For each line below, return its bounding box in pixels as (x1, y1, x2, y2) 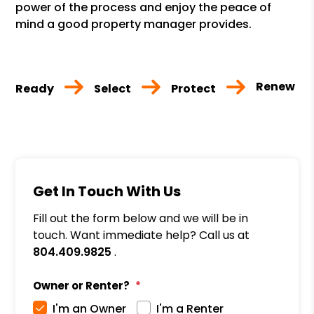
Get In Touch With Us (33, 181, 182, 201)
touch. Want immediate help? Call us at (33, 226, 250, 243)
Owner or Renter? (33, 278, 130, 293)
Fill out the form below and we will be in (33, 210, 249, 226)
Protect (171, 80, 217, 97)
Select (94, 80, 132, 97)
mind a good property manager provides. (15, 15, 252, 32)
